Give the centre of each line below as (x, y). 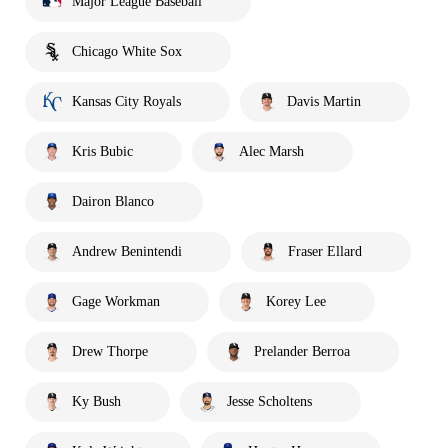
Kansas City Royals (126, 101)
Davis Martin (324, 101)
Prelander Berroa (302, 351)
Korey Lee (296, 301)
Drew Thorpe (110, 351)
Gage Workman (116, 301)
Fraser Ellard (325, 251)
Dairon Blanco (113, 201)
